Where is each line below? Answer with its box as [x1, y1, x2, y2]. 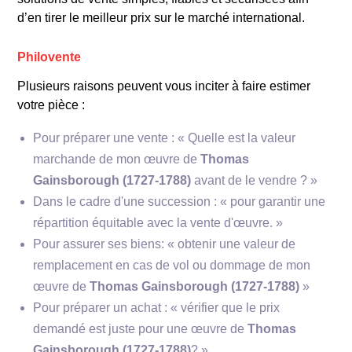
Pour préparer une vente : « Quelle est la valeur [33, 131, 296, 145]
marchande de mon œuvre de [33, 152, 201, 167]
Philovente [17, 50, 82, 64]
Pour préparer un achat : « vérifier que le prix [33, 301, 280, 315]
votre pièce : [17, 98, 86, 112]
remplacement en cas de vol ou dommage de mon [33, 258, 311, 273]
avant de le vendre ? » [191, 174, 318, 188]
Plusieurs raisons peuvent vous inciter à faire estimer [17, 79, 311, 93]
